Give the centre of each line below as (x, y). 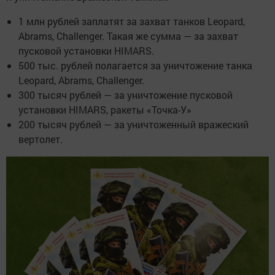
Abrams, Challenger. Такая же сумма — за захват (128, 36)
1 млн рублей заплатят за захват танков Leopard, (132, 21)
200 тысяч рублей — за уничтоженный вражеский (134, 124)
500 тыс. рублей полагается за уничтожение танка (135, 65)
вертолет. (41, 139)
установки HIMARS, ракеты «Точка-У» (105, 109)
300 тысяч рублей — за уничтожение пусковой (126, 95)
